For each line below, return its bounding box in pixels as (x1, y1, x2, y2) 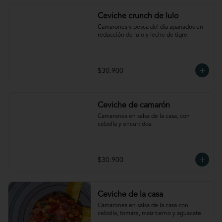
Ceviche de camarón (97, 102, 170, 110)
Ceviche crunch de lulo (97, 12, 178, 20)
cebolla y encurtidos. (97, 121, 153, 127)
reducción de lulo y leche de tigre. (97, 32, 189, 38)
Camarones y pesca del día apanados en (97, 24, 203, 30)
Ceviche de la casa (97, 191, 163, 199)
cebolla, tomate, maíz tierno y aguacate (97, 211, 201, 217)
